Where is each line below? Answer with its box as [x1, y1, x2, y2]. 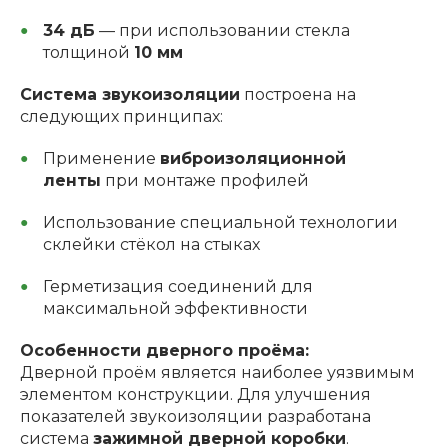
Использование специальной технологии [42, 212, 398, 232]
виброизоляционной [159, 148, 346, 168]
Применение [42, 148, 160, 168]
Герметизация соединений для [42, 276, 313, 296]
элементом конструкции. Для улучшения [20, 384, 371, 404]
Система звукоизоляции [20, 84, 240, 104]
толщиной [42, 42, 134, 62]
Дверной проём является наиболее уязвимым [20, 362, 415, 382]
